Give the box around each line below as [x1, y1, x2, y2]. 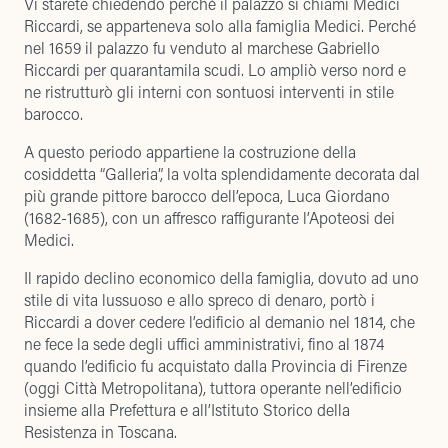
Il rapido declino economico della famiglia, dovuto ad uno [24, 267, 419, 288]
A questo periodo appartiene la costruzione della [24, 141, 356, 162]
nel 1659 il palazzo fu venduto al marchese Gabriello [24, 37, 380, 58]
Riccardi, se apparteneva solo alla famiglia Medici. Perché [24, 15, 416, 36]
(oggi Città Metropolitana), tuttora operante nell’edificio [24, 377, 402, 398]
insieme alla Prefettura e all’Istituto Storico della [24, 399, 350, 420]
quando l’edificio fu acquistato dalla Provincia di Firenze [24, 355, 407, 376]
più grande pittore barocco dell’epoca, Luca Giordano [24, 185, 390, 206]
